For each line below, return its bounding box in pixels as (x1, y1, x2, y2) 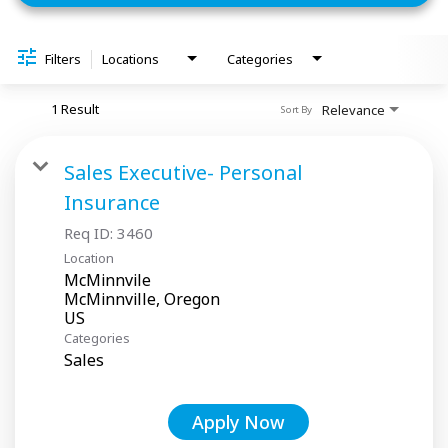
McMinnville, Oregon (64, 287, 220, 310)
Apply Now (192, 409, 285, 434)
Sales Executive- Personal (64, 158, 303, 186)
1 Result (51, 99, 99, 118)
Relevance (322, 100, 385, 119)
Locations (102, 49, 159, 68)
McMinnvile (64, 268, 151, 291)
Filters (45, 49, 81, 68)
